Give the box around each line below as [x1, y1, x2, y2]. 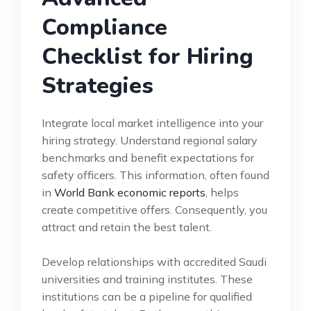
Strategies [42, 70, 153, 101]
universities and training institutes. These [42, 271, 253, 286]
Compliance [42, 12, 167, 42]
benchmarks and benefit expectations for [42, 150, 254, 165]
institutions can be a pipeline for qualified [42, 289, 252, 303]
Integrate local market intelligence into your [42, 115, 263, 130]
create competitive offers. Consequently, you [42, 202, 267, 217]
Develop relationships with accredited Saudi [42, 254, 267, 269]
